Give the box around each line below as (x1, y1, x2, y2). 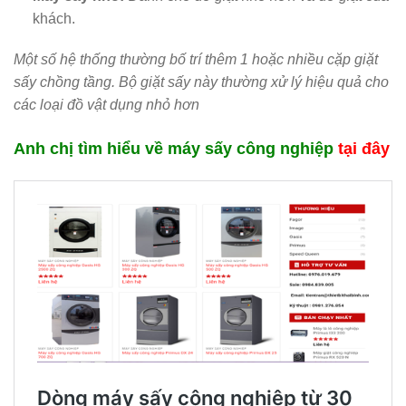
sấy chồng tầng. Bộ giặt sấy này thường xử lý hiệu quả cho (14, 74, 389, 91)
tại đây (338, 139, 390, 159)
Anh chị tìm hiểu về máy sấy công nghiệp (14, 139, 338, 159)
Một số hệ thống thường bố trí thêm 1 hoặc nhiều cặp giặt (14, 52, 378, 68)
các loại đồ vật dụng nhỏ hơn (14, 97, 199, 113)
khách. (32, 10, 75, 26)
